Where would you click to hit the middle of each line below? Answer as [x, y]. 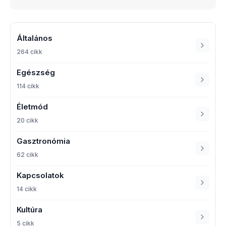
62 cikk [27, 154]
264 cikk [30, 51]
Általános [35, 38]
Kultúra [30, 209]
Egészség [36, 72]
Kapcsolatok [40, 175]
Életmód [32, 106]
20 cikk [27, 120]
